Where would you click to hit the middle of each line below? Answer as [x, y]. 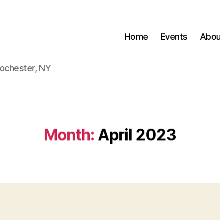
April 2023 [137, 135]
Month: [69, 135]
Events [174, 36]
